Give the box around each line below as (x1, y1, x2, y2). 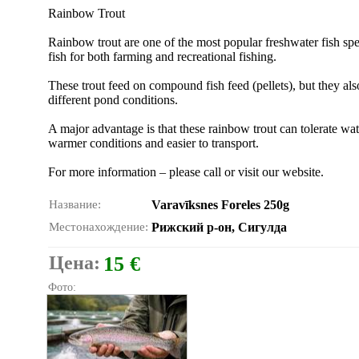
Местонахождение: (49, 220, 148, 233)
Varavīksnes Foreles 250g (151, 198, 289, 212)
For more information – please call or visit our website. (48, 165, 324, 179)
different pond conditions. (48, 93, 178, 107)
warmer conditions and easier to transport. (48, 136, 259, 150)
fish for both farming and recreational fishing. (48, 50, 276, 63)
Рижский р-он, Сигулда (151, 220, 287, 234)
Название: (49, 198, 101, 211)
